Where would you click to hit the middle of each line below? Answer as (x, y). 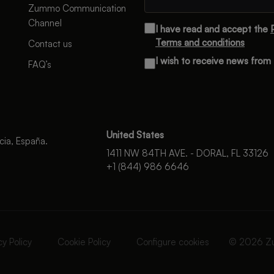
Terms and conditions (200, 43)
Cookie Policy (84, 242)
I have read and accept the (213, 29)
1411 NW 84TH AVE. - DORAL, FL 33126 (187, 153)
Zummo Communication (77, 8)
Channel (45, 23)
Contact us (50, 44)
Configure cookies (173, 242)
